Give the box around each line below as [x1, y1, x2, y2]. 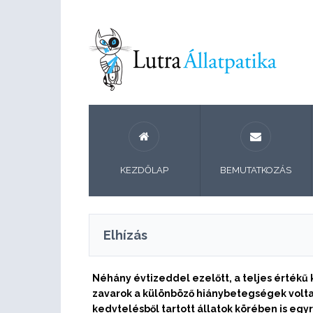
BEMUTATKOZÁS [219, 165, 291, 175]
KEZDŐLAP [119, 165, 168, 175]
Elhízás [103, 228, 147, 242]
